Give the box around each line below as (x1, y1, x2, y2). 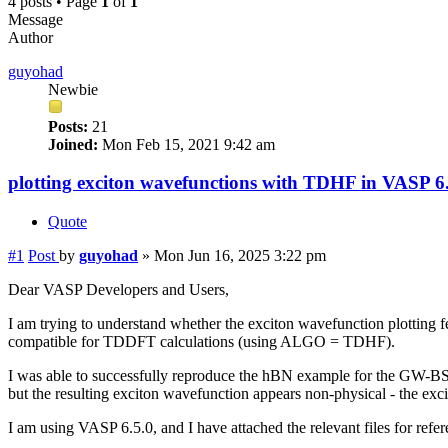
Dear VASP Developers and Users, (8, 281, 229, 299)
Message (8, 10, 63, 28)
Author (8, 28, 53, 46)
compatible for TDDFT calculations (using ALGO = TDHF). (8, 333, 395, 351)
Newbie (48, 80, 98, 98)
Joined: (48, 135, 98, 153)
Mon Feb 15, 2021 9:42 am (98, 135, 275, 153)
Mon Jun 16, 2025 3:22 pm (154, 247, 326, 265)
